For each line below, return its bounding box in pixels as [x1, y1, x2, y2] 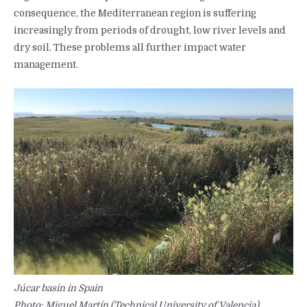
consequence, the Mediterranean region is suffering [14, 8, 256, 19]
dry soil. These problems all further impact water [14, 42, 246, 53]
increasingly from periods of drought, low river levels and [14, 25, 286, 36]
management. [14, 59, 78, 70]
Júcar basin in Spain [14, 282, 103, 293]
